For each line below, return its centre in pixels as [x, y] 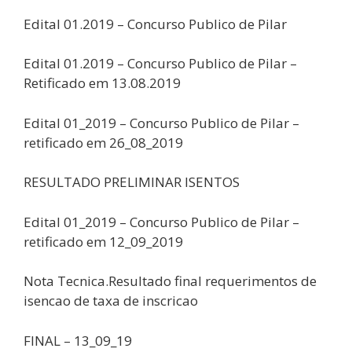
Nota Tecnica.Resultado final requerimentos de [170, 281]
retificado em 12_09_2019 [103, 241]
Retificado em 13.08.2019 [102, 83]
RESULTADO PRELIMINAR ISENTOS [132, 182]
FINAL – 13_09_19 [78, 340]
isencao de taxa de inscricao [111, 301]
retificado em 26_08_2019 [103, 142]
